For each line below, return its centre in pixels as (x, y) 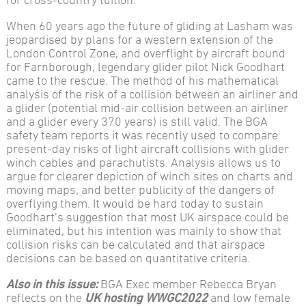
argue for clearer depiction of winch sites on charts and (149, 175)
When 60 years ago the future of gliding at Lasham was (149, 25)
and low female (249, 297)
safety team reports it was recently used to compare (142, 134)
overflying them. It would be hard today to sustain (135, 203)
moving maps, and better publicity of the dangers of (140, 189)
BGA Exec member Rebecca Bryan (187, 283)
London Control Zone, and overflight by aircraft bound (145, 52)
